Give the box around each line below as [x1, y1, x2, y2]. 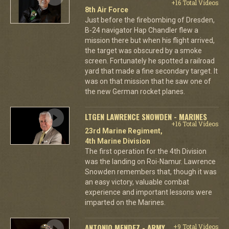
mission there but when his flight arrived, [84, 36, 215, 44]
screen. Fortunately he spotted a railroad [84, 57, 215, 65]
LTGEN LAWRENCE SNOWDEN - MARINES [84, 111, 207, 122]
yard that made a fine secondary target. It [84, 67, 218, 75]
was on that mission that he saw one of [84, 77, 211, 85]
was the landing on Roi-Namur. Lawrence [84, 157, 216, 166]
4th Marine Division [84, 137, 150, 145]
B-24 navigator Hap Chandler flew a [84, 26, 198, 34]
